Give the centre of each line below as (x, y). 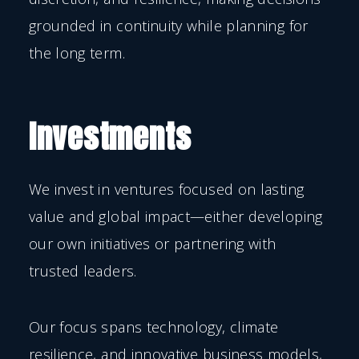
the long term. (77, 52)
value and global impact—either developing (175, 216)
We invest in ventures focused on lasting (166, 189)
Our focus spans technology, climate (153, 327)
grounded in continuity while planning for (168, 25)
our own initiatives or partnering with (152, 243)
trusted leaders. (83, 270)
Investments (110, 136)
